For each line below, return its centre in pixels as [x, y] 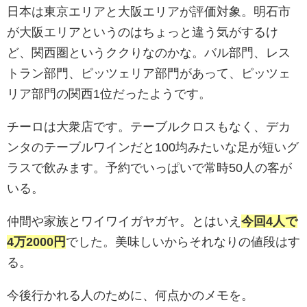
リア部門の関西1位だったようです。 [109, 94]
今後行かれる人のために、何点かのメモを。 [130, 295]
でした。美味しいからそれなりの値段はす [183, 242]
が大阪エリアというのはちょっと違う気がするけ [143, 32]
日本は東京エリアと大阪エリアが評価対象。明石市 [149, 12]
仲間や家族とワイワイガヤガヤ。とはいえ [124, 221]
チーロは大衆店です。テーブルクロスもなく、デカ [149, 127]
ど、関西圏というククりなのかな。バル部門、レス [149, 53]
